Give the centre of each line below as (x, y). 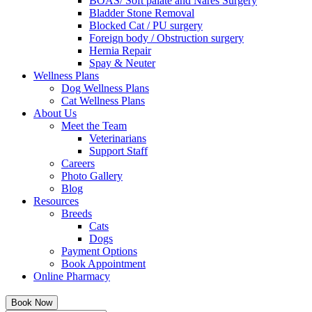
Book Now (32, 303)
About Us (55, 113)
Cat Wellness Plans (103, 101)
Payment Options (99, 251)
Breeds (77, 213)
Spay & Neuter (122, 63)
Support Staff (118, 151)
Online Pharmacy (72, 276)
